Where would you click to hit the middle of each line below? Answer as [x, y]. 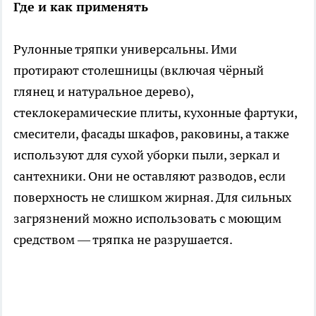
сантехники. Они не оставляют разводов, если [150, 176]
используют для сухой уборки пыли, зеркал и [147, 155]
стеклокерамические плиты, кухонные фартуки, [155, 113]
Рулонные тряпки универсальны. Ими [125, 49]
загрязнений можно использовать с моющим [147, 219]
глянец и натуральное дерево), [103, 92]
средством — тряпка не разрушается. [123, 240]
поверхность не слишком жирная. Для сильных [152, 197]
